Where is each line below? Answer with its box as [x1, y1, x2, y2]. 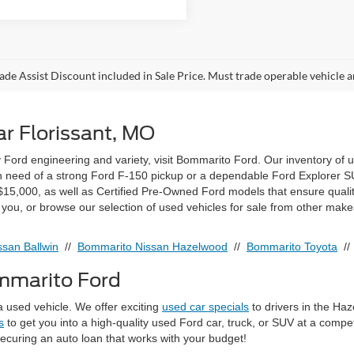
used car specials [162, 300, 249, 314]
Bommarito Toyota [247, 240, 337, 254]
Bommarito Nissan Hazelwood [77, 240, 228, 254]
